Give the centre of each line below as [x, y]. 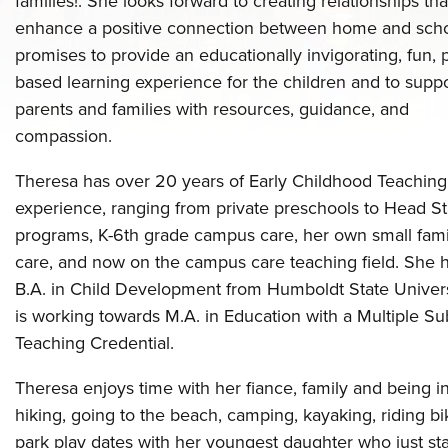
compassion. [69, 136]
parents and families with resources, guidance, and [212, 109]
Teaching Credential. [95, 343]
